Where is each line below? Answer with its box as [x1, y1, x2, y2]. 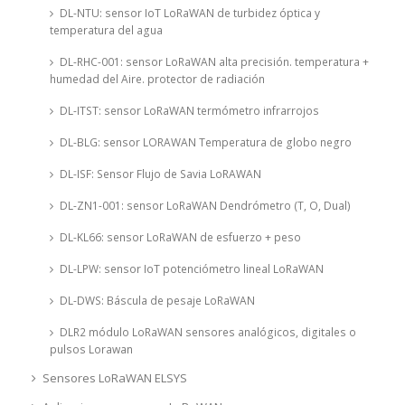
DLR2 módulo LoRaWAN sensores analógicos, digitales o [59, 324, 356, 340]
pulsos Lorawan [49, 341, 133, 357]
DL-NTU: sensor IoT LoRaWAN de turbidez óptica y [59, 5, 320, 21]
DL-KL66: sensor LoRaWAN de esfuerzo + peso [59, 229, 301, 245]
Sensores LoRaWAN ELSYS [42, 369, 187, 386]
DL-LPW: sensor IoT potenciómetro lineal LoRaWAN [59, 260, 324, 277]
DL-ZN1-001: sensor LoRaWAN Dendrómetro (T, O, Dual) [59, 197, 351, 213]
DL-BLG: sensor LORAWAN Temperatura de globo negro [59, 134, 352, 150]
